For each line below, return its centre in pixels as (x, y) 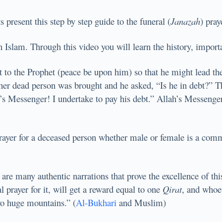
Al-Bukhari (96, 203)
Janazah (185, 21)
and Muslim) (141, 203)
